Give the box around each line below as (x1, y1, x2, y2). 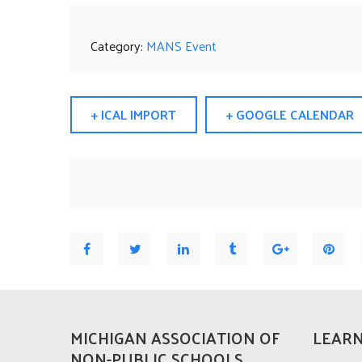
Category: (90, 33, 146, 57)
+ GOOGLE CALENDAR (226, 102, 354, 126)
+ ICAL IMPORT (91, 102, 176, 126)
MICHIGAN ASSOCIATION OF (70, 322, 280, 352)
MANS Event (146, 33, 217, 57)
